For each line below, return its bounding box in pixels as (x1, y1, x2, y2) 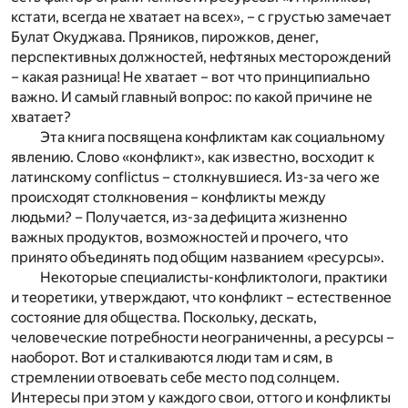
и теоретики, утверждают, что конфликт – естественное (11, 288, 392, 306)
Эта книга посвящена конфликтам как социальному (40, 127, 385, 146)
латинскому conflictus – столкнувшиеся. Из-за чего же (11, 168, 380, 186)
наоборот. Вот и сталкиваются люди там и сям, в (11, 348, 333, 366)
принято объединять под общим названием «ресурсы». (11, 248, 384, 266)
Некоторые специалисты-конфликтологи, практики (40, 268, 387, 286)
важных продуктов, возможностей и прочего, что (11, 228, 348, 246)
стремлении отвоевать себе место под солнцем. (11, 368, 340, 386)
